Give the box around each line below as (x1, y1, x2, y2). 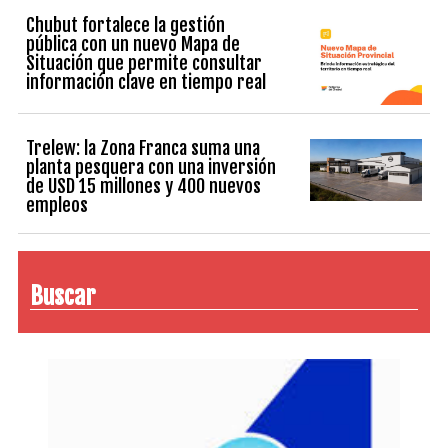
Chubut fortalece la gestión (26, 13, 226, 36)
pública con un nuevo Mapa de (26, 32, 241, 55)
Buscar (30, 281, 96, 312)
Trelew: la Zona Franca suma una (26, 137, 261, 160)
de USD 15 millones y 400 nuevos (26, 175, 262, 198)
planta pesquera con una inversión (26, 156, 277, 179)
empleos (26, 194, 89, 217)
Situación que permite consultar (26, 51, 263, 74)
